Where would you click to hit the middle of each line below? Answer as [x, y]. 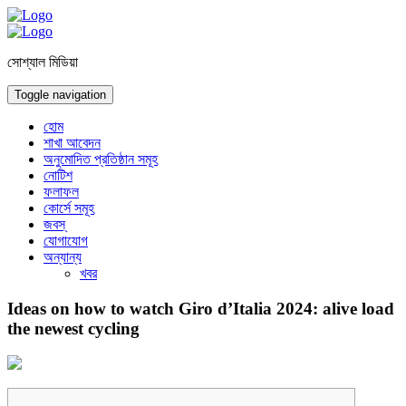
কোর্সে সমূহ [69, 208]
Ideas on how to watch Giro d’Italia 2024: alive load [201, 308]
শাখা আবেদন [72, 143]
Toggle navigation [60, 95]
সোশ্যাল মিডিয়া [43, 62]
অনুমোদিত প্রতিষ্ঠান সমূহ [101, 159]
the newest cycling [73, 328]
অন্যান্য [63, 257]
